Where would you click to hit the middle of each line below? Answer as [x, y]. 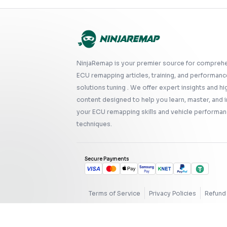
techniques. [94, 124]
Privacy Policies [173, 193]
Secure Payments [107, 159]
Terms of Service [115, 193]
